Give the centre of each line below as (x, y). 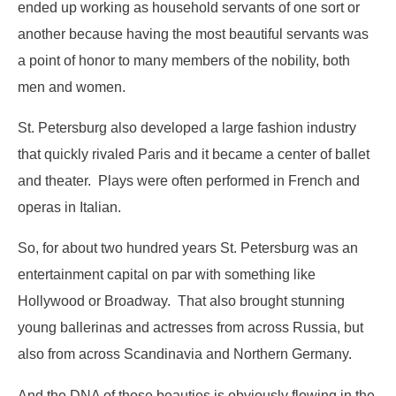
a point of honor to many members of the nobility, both (184, 60)
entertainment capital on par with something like (167, 274)
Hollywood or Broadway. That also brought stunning (181, 301)
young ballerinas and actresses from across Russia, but (190, 327)
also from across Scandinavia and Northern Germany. (185, 354)
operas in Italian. (69, 206)
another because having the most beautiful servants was (193, 33)
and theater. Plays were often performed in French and (189, 180)
